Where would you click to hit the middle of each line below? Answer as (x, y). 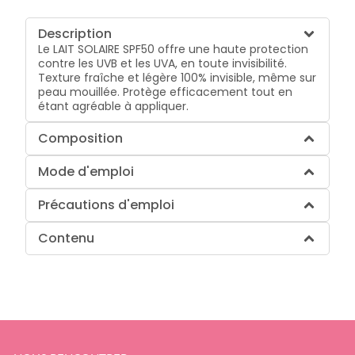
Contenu (67, 238)
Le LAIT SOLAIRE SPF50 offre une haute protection (174, 49)
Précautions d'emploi (107, 204)
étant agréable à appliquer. (114, 106)
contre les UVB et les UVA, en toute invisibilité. (163, 63)
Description (75, 33)
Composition (81, 138)
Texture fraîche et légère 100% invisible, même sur (177, 77)
